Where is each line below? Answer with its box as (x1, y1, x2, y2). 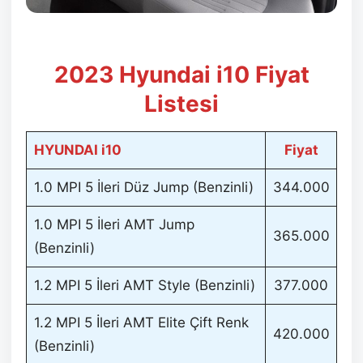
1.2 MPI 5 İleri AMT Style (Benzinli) (33, 276, 255, 293)
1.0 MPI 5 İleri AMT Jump (33, 216, 194, 233)
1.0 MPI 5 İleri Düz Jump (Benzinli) (33, 178, 254, 195)
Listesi (144, 89, 219, 117)
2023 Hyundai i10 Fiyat (53, 60, 310, 88)
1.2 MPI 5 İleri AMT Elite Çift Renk (33, 314, 249, 331)
